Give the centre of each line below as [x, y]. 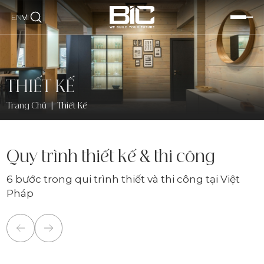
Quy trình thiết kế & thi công [111, 157]
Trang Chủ [27, 106]
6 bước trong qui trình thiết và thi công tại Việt [123, 179]
